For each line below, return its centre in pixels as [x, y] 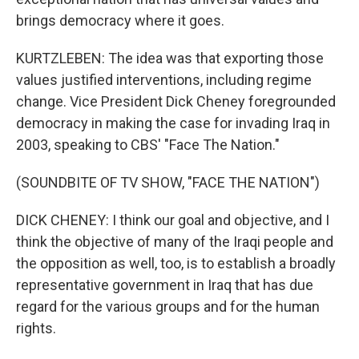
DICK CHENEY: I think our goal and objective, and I [173, 220]
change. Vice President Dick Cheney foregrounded [176, 101]
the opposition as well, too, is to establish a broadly [176, 263]
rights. [36, 328]
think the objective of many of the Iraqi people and [175, 242]
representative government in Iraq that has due [165, 285]
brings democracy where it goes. [120, 20]
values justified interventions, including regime [164, 80]
